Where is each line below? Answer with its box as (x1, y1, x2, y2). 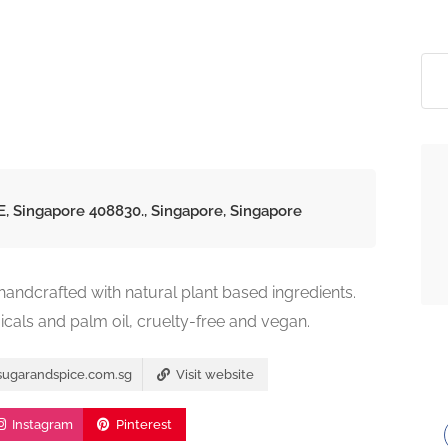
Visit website (172, 367, 254, 382)
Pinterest (112, 417, 172, 432)
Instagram (8, 417, 73, 432)
